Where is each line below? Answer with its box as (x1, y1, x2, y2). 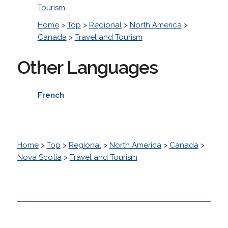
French (37, 90, 64, 100)
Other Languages (17, 56, 158, 78)
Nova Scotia (17, 152, 62, 162)
